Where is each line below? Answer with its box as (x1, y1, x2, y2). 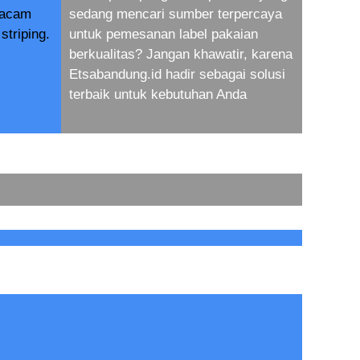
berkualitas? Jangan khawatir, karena (69, 47, 292, 62)
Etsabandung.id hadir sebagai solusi (69, 67, 285, 82)
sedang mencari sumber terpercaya (69, 6, 282, 22)
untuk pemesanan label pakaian (69, 27, 258, 42)
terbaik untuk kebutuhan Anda (69, 87, 247, 102)
